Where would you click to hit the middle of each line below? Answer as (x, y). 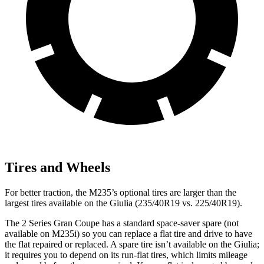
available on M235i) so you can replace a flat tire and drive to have (128, 234)
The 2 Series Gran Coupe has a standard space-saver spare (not (122, 223)
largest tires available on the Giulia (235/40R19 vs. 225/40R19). (123, 203)
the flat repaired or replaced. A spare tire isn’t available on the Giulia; (132, 245)
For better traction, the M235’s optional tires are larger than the (121, 193)
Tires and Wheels (57, 168)
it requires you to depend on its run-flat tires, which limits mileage (126, 255)
